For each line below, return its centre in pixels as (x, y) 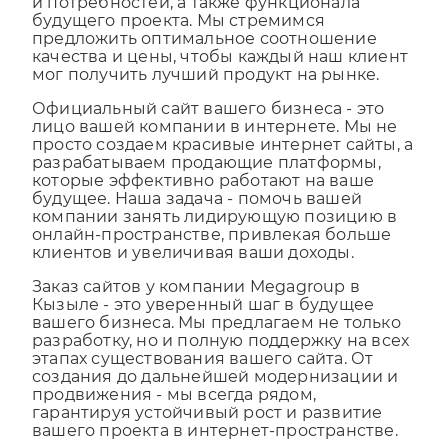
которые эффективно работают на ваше (203, 199)
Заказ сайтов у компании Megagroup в (196, 305)
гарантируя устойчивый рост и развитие (207, 431)
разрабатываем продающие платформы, (206, 181)
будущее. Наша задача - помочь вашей (197, 217)
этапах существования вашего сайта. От (203, 377)
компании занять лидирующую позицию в (215, 235)
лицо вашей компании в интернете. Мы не (215, 145)
